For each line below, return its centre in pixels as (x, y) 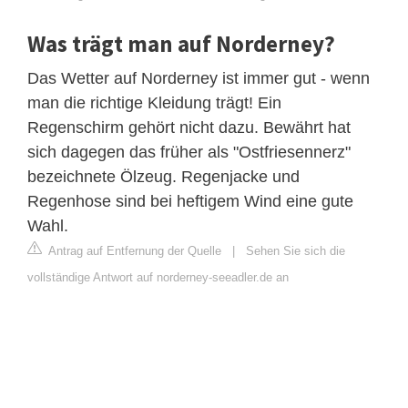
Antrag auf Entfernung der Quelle (133, 250)
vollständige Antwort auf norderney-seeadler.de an (158, 277)
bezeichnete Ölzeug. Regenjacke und (163, 176)
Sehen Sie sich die (296, 250)
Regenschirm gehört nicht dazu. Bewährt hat (189, 127)
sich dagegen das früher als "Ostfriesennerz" (189, 152)
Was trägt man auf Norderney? (181, 43)
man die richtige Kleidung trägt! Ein (154, 102)
